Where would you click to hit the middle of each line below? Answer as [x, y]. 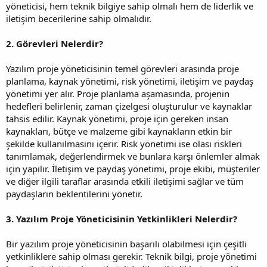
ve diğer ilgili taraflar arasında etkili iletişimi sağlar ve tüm [125, 181]
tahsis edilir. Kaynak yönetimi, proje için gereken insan [117, 118]
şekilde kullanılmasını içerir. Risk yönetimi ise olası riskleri [124, 143]
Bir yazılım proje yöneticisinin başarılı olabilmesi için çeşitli [126, 243]
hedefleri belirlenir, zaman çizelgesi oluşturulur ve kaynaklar [129, 106]
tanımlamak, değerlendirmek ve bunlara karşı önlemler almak [133, 156]
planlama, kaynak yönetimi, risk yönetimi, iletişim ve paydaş [130, 81]
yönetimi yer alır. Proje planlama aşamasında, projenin [118, 93]
